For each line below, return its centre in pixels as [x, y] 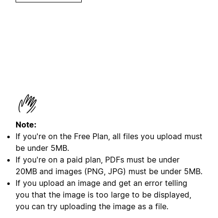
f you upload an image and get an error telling [102, 183]
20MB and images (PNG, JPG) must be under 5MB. [109, 171]
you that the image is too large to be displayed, [103, 194]
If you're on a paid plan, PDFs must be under [98, 159]
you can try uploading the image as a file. [92, 206]
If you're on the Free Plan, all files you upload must [109, 136]
